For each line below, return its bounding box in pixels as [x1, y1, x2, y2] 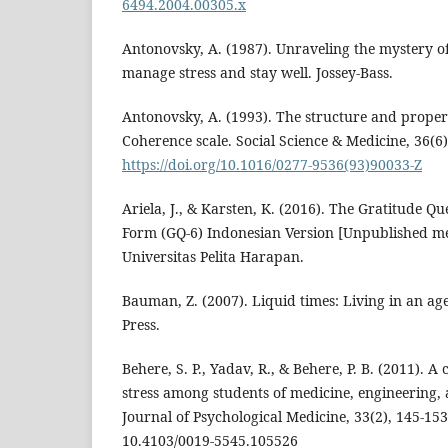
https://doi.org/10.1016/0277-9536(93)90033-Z [122, 154, 422, 174]
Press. [122, 314, 160, 334]
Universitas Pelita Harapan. [122, 246, 304, 266]
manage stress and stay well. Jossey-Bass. [122, 62, 393, 82]
